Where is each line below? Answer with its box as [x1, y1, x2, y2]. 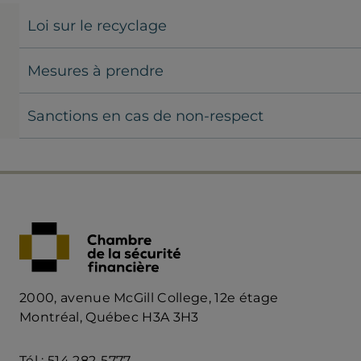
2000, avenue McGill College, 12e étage [19, 289, 279, 305]
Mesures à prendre [27, 61, 164, 80]
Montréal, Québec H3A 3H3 [19, 309, 199, 325]
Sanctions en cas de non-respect [27, 106, 263, 125]
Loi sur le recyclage [27, 16, 167, 35]
